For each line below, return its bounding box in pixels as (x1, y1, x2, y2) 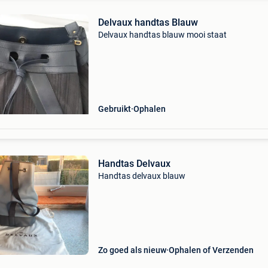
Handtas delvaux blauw (98, 171, 185, 181)
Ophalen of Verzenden (168, 245, 254, 255)
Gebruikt (98, 104, 131, 114)
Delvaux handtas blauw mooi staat (98, 30, 227, 39)
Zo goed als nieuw (98, 245, 166, 255)
